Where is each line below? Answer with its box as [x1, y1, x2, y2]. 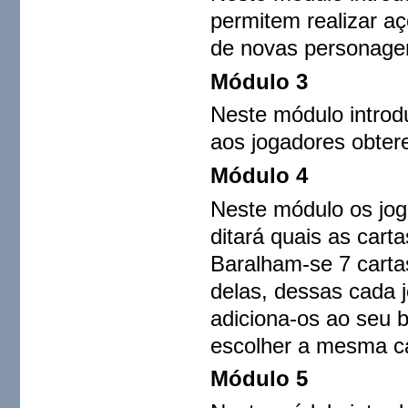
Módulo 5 [210, 366, 309, 392]
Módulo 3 [210, 68, 309, 94]
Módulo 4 [210, 163, 309, 188]
